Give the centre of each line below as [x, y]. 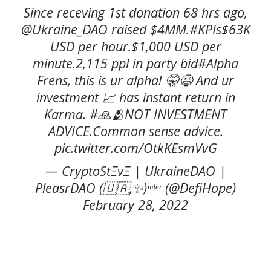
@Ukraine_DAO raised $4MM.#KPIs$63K [135, 29]
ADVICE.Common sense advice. [135, 131]
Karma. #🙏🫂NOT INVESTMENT [135, 114]
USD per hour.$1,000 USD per [135, 46]
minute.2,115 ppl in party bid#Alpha [135, 63]
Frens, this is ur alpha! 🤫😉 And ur [135, 80]
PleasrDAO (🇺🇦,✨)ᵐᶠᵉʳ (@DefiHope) [135, 188]
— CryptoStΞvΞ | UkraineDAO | [135, 171]
